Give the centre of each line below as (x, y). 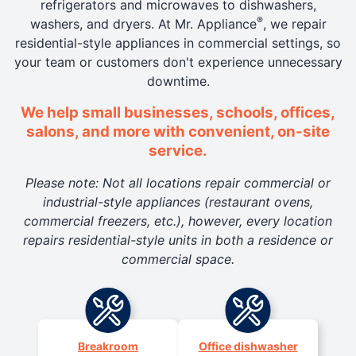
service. (178, 150)
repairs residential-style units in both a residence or (178, 240)
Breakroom (108, 346)
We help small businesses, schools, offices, (178, 112)
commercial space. (178, 259)
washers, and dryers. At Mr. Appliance (143, 23)
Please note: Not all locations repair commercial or (178, 182)
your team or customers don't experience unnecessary (178, 62)
